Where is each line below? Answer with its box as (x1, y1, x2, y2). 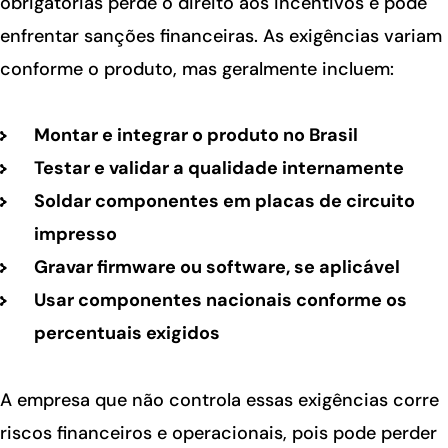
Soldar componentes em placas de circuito (33, 189, 415, 214)
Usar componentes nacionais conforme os (33, 288, 407, 313)
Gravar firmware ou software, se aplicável (33, 255, 400, 280)
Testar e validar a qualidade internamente (33, 156, 404, 181)
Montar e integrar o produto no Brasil (33, 123, 358, 148)
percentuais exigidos (33, 321, 220, 346)
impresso (33, 222, 117, 247)
